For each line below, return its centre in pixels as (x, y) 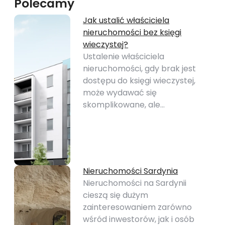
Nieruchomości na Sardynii (135, 183)
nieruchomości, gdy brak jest (140, 69)
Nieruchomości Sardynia (131, 171)
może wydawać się (120, 93)
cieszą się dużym (116, 195)
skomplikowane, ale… (124, 105)
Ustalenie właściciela (124, 57)
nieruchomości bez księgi (132, 32)
